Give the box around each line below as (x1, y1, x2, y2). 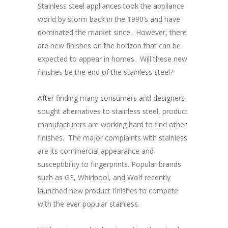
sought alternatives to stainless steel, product (38, 106, 188, 116)
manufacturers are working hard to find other (38, 120, 187, 129)
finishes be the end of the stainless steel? (38, 67, 173, 77)
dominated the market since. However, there (38, 27, 187, 37)
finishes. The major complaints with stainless (38, 133, 187, 142)
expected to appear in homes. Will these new (38, 54, 187, 64)
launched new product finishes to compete (38, 186, 178, 195)
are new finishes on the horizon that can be (38, 41, 181, 50)
